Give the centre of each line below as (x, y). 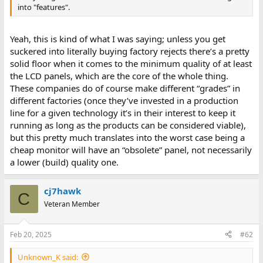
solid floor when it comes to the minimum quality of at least (131, 63)
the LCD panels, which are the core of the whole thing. (119, 76)
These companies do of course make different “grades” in (125, 88)
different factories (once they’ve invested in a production (124, 100)
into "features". (43, 7)
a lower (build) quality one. (64, 162)
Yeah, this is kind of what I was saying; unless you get (117, 39)
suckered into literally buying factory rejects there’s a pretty (129, 51)
